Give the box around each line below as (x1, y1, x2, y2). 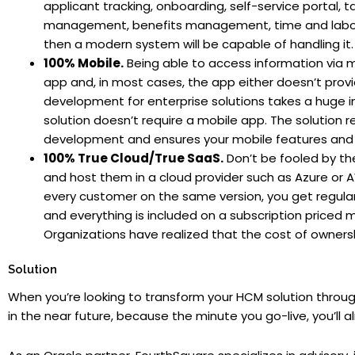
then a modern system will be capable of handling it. (44, 36, 353, 53)
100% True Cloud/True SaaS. (44, 150, 223, 167)
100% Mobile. (44, 55, 124, 72)
